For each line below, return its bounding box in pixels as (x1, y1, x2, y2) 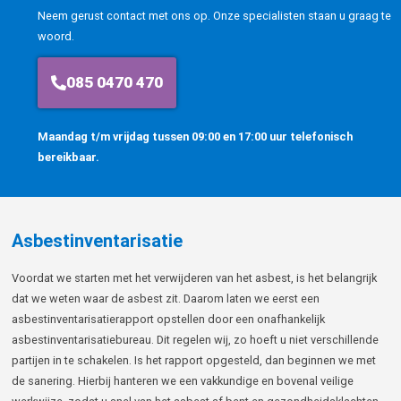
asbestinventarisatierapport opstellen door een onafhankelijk (11, 311, 325, 326)
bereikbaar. (38, 150, 99, 165)
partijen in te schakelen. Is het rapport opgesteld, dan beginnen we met (11, 353, 376, 367)
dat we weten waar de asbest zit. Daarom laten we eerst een (11, 291, 320, 305)
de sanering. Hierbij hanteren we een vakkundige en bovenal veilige (11, 373, 354, 388)
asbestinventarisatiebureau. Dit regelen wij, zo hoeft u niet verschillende (11, 332, 379, 346)
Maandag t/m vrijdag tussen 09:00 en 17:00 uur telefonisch (38, 130, 353, 144)
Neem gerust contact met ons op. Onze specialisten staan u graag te (38, 8, 391, 22)
